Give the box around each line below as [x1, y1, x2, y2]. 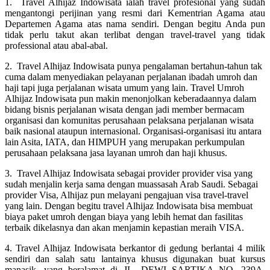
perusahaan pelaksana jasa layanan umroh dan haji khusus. [5, 147, 227, 158]
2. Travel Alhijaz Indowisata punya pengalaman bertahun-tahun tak [5, 60, 262, 71]
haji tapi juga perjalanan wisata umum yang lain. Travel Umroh [5, 82, 244, 93]
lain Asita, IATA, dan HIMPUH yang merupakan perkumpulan [5, 136, 245, 147]
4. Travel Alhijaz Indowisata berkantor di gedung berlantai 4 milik [5, 242, 265, 253]
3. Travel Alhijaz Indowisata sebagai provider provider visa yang [5, 168, 253, 178]
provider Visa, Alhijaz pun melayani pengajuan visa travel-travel [5, 189, 248, 200]
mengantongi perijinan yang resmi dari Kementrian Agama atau [5, 7, 265, 18]
